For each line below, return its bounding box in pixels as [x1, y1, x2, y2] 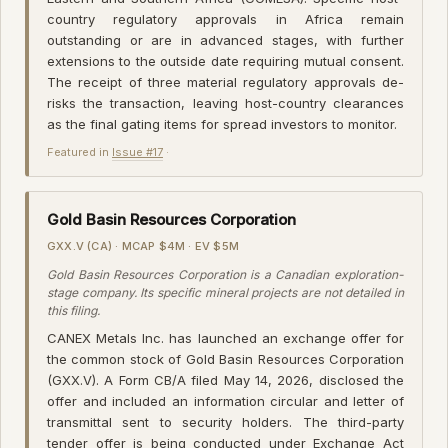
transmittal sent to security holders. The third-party [47, 413, 404, 430]
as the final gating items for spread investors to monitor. [47, 115, 397, 132]
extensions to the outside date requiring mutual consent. [47, 52, 404, 69]
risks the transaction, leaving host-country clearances [47, 94, 404, 111]
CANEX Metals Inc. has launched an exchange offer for [47, 329, 404, 346]
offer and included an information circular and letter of [47, 392, 404, 409]
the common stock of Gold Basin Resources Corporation [47, 350, 404, 367]
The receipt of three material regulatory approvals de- [47, 73, 404, 90]
